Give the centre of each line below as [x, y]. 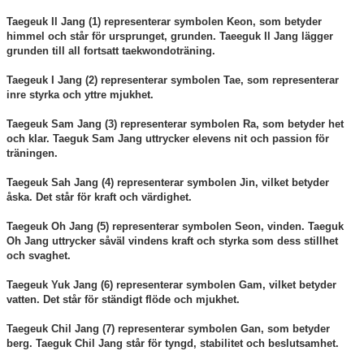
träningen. [34, 154]
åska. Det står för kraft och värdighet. [101, 197]
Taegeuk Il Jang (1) [54, 22]
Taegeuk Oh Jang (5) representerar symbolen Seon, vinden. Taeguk [175, 227]
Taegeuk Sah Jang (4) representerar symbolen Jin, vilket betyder [168, 183]
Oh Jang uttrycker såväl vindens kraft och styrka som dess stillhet [172, 241]
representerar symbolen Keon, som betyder [211, 22]
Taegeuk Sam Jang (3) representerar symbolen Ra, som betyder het [175, 124]
